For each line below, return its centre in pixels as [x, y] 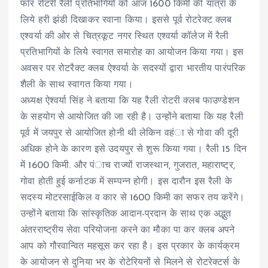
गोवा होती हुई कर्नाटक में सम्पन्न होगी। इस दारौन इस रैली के [126, 182]
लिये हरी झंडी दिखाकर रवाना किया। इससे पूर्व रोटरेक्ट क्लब [126, 20]
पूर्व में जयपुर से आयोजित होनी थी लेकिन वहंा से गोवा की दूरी [130, 133]
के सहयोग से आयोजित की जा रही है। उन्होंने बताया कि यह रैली [132, 117]
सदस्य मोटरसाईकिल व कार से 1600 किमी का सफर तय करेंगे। [133, 198]
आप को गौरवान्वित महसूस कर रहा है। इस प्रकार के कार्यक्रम [130, 246]
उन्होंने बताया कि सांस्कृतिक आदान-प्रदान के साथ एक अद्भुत [126, 214]
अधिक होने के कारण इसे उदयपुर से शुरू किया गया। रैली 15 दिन [133, 149]
